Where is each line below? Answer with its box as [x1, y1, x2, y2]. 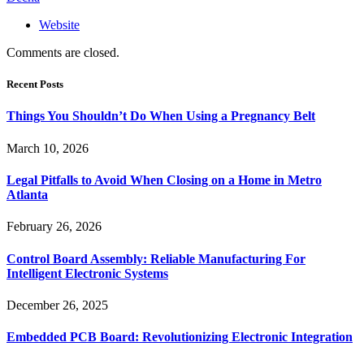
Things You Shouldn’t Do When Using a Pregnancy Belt [6, 109, 315, 123]
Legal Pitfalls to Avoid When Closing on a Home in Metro [6, 173, 322, 187]
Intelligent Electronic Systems [6, 266, 168, 280]
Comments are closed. [6, 45, 119, 60]
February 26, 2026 [6, 219, 102, 234]
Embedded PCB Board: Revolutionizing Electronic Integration [6, 330, 353, 344]
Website [39, 18, 80, 32]
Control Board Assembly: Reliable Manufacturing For [6, 251, 305, 266]
